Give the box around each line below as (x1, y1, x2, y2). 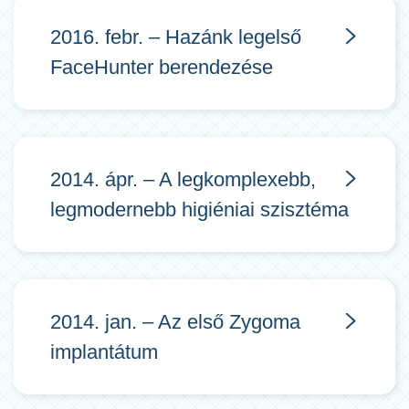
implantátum (50, 341, 158, 363)
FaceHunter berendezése (50, 56, 273, 79)
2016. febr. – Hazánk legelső (50, 26, 301, 48)
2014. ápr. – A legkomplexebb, (50, 168, 316, 191)
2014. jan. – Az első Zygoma (50, 310, 300, 333)
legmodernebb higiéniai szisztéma (50, 198, 349, 221)
